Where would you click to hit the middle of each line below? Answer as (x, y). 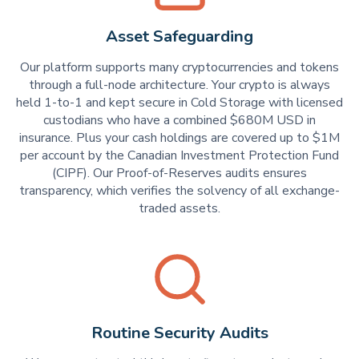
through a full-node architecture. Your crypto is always (179, 85)
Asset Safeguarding (179, 36)
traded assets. (179, 208)
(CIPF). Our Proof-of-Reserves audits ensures (179, 173)
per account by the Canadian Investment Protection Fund (179, 155)
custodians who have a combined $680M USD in (179, 120)
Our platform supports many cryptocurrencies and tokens (179, 67)
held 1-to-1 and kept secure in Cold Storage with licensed (179, 102)
